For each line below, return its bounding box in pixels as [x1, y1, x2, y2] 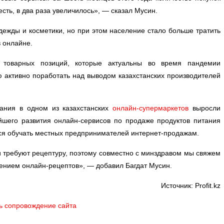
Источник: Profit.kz [161, 181, 220, 189]
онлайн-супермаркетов [112, 104, 189, 112]
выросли [188, 104, 221, 112]
